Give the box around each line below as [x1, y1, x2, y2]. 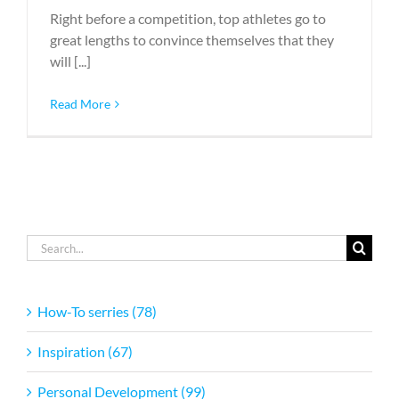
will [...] [50, 53, 91, 70]
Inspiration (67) [37, 343, 133, 361]
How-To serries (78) [37, 303, 157, 321]
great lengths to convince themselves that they [50, 31, 334, 49]
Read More [50, 96, 110, 112]
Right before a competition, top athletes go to [50, 10, 326, 28]
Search [26, 236, 67, 254]
